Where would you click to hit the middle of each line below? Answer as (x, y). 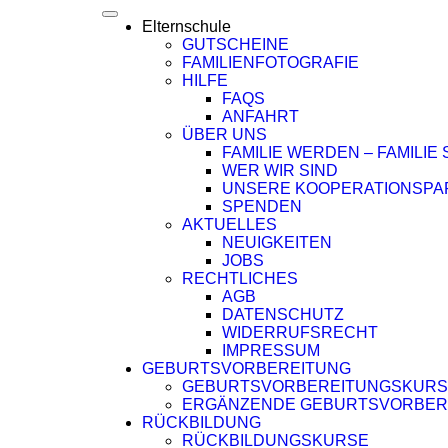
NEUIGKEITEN (277, 242)
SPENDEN (262, 206)
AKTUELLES (229, 224)
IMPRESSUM (271, 350)
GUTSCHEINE (235, 44)
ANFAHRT (260, 116)
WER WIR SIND (280, 170)
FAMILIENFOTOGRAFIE (270, 62)
